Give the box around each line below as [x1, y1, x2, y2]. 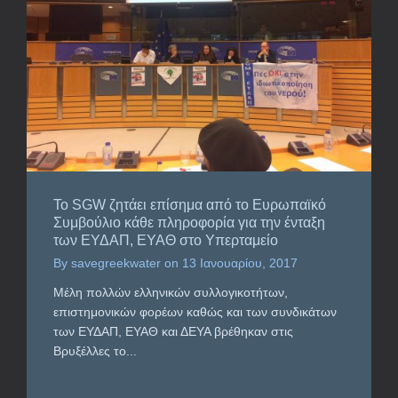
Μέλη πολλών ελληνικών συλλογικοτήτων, [53, 284, 288, 299]
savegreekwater [71, 255, 161, 270]
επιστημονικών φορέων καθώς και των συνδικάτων [53, 304, 337, 319]
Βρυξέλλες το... [53, 343, 137, 358]
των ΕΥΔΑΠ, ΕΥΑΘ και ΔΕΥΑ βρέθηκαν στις [53, 323, 293, 338]
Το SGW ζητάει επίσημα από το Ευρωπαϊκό [53, 196, 326, 212]
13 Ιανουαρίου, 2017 [182, 255, 298, 270]
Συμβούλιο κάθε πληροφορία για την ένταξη [53, 214, 325, 230]
